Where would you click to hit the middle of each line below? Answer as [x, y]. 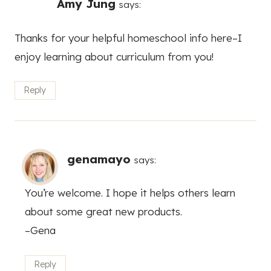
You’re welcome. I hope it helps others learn [130, 193]
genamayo [99, 159]
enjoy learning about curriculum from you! [114, 56]
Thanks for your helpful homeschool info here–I [128, 38]
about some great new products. [103, 212]
